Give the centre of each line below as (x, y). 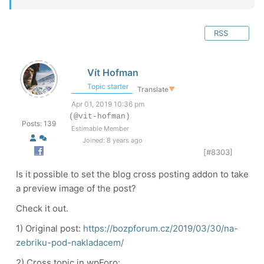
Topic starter (107, 86)
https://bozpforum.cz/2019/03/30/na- (161, 228)
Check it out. (42, 208)
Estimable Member (100, 128)
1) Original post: (49, 228)
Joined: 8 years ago (111, 140)
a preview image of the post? (76, 188)
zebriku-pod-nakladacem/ (70, 242)
